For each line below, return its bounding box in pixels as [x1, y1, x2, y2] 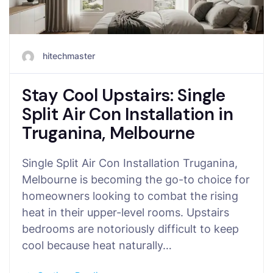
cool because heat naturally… [22, 238, 172, 252]
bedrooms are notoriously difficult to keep [22, 222, 239, 235]
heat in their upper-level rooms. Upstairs [22, 205, 229, 219]
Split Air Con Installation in [22, 102, 233, 126]
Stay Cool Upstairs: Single [22, 83, 225, 107]
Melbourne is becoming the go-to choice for [22, 172, 250, 186]
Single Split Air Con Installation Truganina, [22, 156, 238, 169]
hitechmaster [43, 50, 95, 61]
